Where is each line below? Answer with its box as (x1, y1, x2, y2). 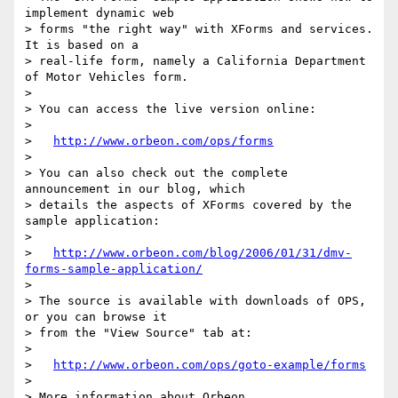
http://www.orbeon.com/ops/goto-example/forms (53, 358, 366, 372)
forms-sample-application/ (25, 262, 203, 276)
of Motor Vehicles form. (25, 70, 188, 84)
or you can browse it (25, 310, 167, 324)
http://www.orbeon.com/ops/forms (53, 134, 274, 148)
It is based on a (25, 38, 139, 52)
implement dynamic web (25, 6, 174, 20)
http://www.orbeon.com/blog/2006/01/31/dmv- (53, 246, 352, 260)
